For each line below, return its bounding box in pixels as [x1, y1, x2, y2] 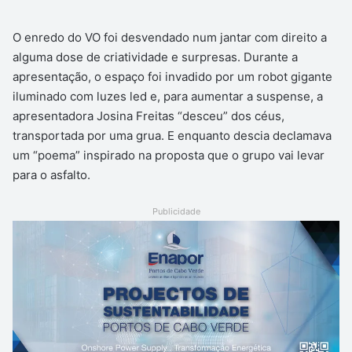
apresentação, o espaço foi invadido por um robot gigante [13, 69, 332, 85]
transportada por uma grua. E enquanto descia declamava [13, 128, 332, 144]
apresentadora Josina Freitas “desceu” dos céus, [13, 108, 284, 124]
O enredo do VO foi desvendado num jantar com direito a [13, 30, 327, 46]
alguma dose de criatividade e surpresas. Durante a [13, 49, 298, 65]
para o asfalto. [13, 167, 90, 183]
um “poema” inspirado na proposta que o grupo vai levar [13, 148, 324, 163]
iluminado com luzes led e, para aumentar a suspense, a [13, 89, 323, 104]
